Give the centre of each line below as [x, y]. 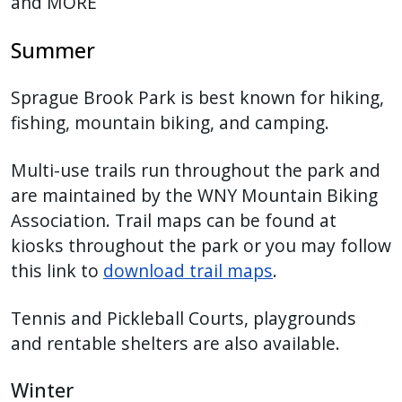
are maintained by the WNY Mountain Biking [194, 195]
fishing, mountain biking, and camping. [172, 122]
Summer [53, 50]
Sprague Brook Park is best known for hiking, [197, 97]
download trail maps [188, 270]
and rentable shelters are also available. [175, 343]
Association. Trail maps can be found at [174, 220]
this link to [57, 270]
